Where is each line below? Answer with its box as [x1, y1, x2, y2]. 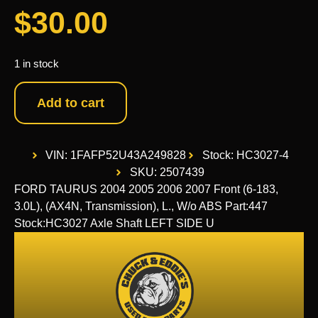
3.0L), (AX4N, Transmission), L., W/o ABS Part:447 [14, 200, 268, 213]
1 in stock [14, 57, 59, 70]
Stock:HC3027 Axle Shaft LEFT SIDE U [14, 217, 214, 230]
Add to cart [37, 96, 104, 111]
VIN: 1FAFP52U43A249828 [45, 149, 186, 162]
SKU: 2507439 [129, 166, 204, 179]
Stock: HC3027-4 [202, 149, 289, 162]
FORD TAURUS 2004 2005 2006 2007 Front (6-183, [14, 183, 278, 196]
